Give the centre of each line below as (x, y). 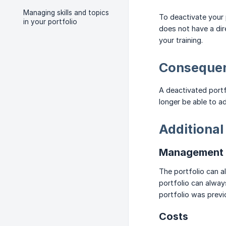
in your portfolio (50, 22)
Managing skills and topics (66, 13)
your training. (181, 40)
